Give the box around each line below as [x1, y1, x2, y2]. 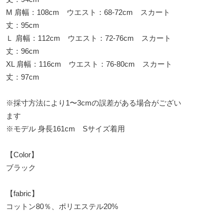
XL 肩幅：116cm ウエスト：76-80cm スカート [6, 59, 172, 68]
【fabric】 [6, 189, 39, 198]
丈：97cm [6, 72, 39, 81]
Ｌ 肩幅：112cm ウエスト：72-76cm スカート [6, 33, 171, 42]
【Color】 [6, 150, 38, 159]
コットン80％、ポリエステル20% [6, 202, 118, 211]
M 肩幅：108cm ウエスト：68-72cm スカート [6, 7, 170, 16]
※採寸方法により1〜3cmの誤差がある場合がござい [6, 98, 181, 107]
